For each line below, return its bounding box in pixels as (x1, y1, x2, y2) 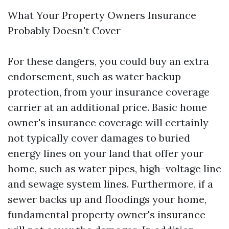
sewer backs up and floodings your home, (8, 193, 207, 205)
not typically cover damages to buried (8, 131, 190, 144)
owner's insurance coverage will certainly (8, 116, 209, 129)
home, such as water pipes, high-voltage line (8, 162, 221, 175)
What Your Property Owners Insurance (8, 9, 196, 21)
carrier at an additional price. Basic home (8, 101, 207, 113)
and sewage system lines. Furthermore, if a (8, 177, 213, 190)
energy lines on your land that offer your (8, 147, 203, 159)
